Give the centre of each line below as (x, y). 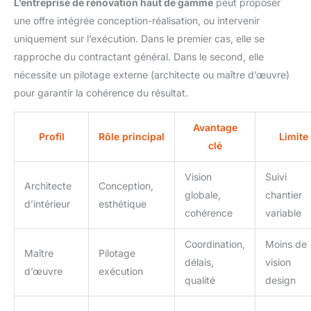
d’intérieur (47, 204)
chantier (284, 195)
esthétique (123, 204)
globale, (203, 195)
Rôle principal (132, 137)
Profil (51, 137)
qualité (200, 280)
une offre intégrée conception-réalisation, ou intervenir (137, 21)
